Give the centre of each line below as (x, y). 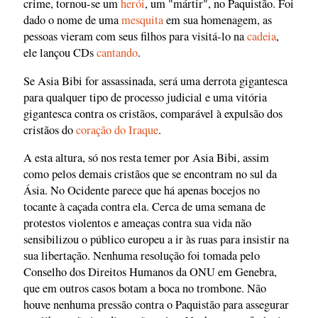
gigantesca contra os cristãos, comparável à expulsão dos (153, 113)
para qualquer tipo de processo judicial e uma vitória (145, 97)
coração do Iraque (117, 130)
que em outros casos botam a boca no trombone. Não (145, 289)
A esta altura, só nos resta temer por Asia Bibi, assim (146, 158)
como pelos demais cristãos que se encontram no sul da (150, 174)
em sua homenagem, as (218, 20)
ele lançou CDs (60, 53)
